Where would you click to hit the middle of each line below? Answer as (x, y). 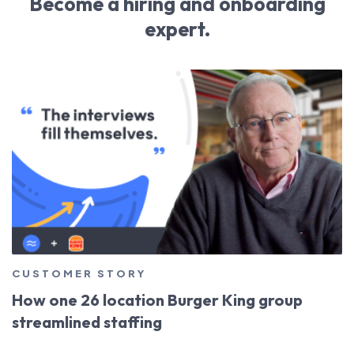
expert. (177, 29)
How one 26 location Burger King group (157, 299)
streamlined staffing (87, 322)
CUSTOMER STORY (79, 273)
